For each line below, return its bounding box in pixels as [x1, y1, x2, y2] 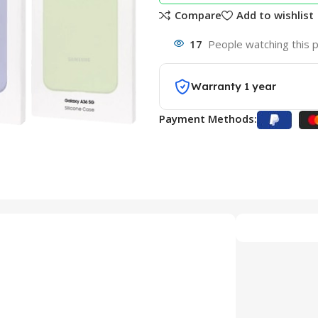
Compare [174, 8, 221, 23]
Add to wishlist [236, 8, 314, 23]
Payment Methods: [158, 111, 257, 126]
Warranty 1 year [190, 79, 276, 93]
